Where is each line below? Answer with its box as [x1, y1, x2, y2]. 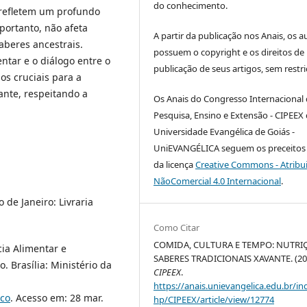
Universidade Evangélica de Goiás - [153, 125, 295, 138]
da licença [153, 158, 196, 171]
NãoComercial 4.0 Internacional [153, 175, 282, 188]
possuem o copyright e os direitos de [153, 46, 305, 59]
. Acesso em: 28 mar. [10, 291, 103, 304]
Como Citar [153, 221, 200, 234]
